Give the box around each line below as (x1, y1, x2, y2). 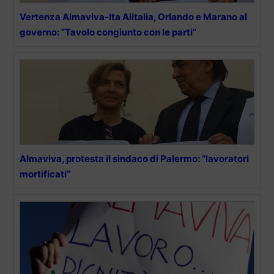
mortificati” (20, 168, 70, 180)
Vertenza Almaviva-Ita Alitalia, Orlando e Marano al (20, 10, 247, 23)
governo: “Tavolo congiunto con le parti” (20, 26, 196, 38)
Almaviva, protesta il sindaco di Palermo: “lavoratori (20, 152, 249, 165)
